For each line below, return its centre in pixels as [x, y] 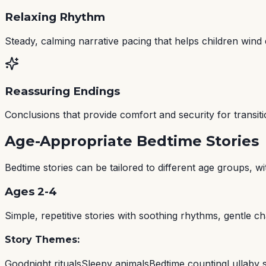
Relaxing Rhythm [55, 17]
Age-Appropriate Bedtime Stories [132, 141]
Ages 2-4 [31, 191]
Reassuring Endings [62, 91]
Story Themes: [42, 239]
